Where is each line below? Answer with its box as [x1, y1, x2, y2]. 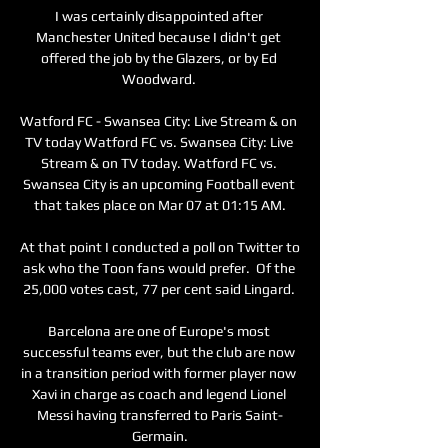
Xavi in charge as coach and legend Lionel [31, 385, 286, 402]
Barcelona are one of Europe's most [47, 322, 270, 339]
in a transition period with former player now [21, 364, 296, 381]
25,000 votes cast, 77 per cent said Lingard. [22, 280, 298, 297]
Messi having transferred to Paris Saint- [37, 406, 283, 423]
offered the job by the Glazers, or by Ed [40, 49, 277, 66]
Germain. [132, 427, 188, 444]
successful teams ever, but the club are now [22, 343, 295, 360]
